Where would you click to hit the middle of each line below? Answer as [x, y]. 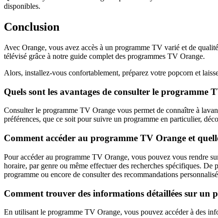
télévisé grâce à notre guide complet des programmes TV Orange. [104, 56]
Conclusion [32, 27]
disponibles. [22, 6]
